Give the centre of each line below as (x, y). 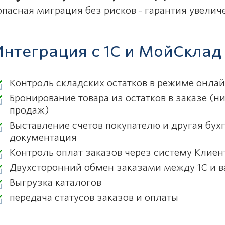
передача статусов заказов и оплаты (94, 198)
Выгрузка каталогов (55, 183)
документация (43, 137)
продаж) (29, 110)
